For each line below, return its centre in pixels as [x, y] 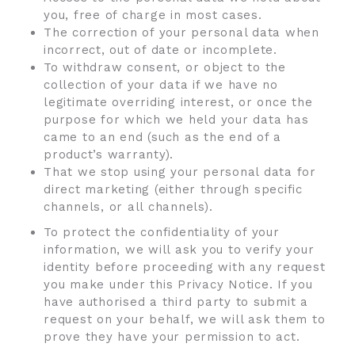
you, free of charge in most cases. [153, 15]
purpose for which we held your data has [176, 120]
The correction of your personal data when [181, 32]
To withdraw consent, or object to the [165, 67]
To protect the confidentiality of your [162, 232]
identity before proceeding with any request [185, 267]
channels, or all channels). [128, 207]
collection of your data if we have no [161, 85]
